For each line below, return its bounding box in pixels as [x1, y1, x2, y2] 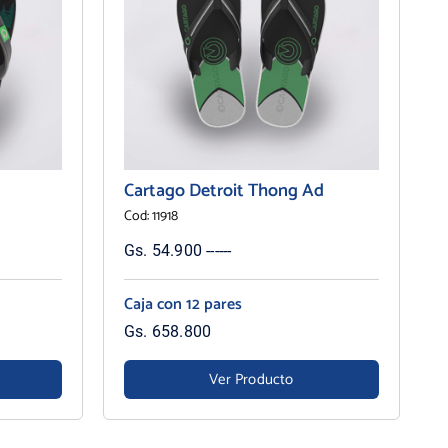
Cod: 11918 [123, 204, 178, 228]
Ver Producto [209, 366, 294, 392]
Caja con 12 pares [123, 290, 242, 318]
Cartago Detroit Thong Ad [123, 175, 324, 206]
